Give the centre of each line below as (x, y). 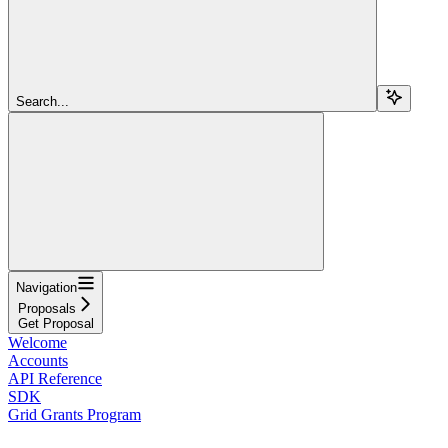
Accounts (38, 360)
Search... (42, 101)
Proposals (46, 308)
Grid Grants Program (74, 414)
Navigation (46, 287)
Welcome (37, 342)
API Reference (55, 378)
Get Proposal (55, 323)
